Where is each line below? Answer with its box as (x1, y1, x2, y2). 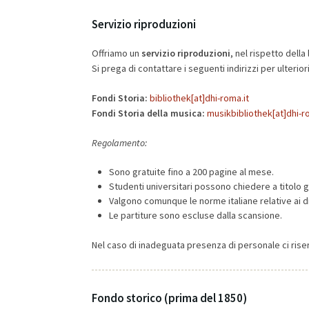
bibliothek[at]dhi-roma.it (150, 92, 249, 104)
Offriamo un (92, 47, 141, 59)
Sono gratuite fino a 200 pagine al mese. (109, 166, 275, 178)
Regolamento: (92, 137, 147, 149)
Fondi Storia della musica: (92, 107, 207, 119)
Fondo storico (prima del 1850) (92, 290, 247, 306)
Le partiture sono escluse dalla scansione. (109, 209, 283, 221)
